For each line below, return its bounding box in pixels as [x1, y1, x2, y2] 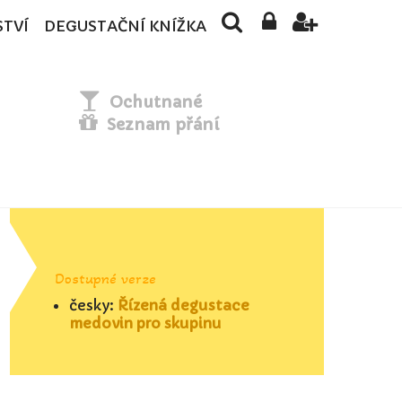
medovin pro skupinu [69, 313, 222, 332]
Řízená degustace [118, 295, 249, 314]
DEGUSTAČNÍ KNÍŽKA [43, 17, 206, 36]
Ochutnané [109, 92, 203, 112]
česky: [69, 295, 118, 314]
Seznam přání [107, 114, 220, 135]
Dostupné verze [55, 269, 156, 288]
